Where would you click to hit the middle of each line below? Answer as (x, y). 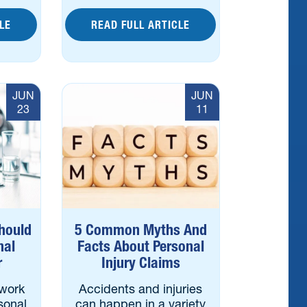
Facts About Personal (140, 246)
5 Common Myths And (140, 230)
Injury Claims (140, 263)
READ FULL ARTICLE (141, 25)
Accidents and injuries (141, 289)
